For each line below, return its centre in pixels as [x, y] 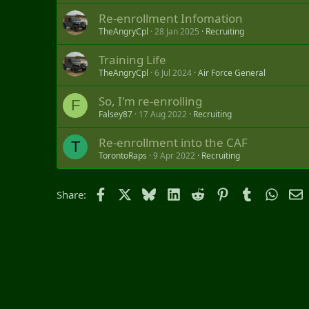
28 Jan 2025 [177, 31]
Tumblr [270, 193]
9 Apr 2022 [174, 155]
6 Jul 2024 [173, 72]
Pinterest [250, 193]
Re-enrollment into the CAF [173, 142]
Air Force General [232, 72]
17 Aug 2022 [163, 114]
